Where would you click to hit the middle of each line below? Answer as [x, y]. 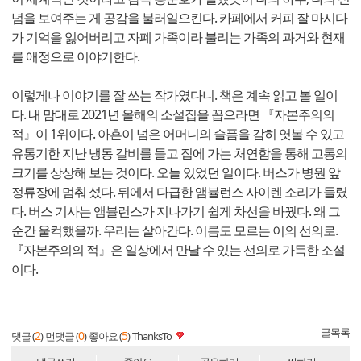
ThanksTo [152, 336]
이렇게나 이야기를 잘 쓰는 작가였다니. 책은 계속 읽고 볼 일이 [174, 95]
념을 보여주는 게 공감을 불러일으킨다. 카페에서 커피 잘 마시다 [179, 17]
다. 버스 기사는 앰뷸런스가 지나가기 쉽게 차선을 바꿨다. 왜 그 [176, 211]
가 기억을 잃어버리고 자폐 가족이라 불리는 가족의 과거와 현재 [178, 37]
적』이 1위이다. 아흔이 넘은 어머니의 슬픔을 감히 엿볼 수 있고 [178, 133]
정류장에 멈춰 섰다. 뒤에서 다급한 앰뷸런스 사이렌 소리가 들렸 [179, 191]
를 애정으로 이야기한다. [75, 56]
